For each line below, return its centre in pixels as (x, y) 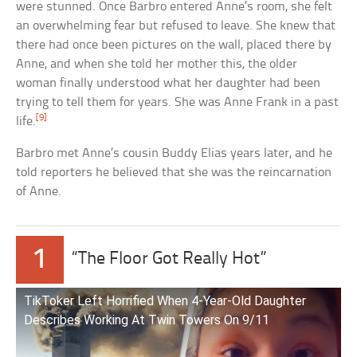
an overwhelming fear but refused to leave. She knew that (176, 25)
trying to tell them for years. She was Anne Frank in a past (178, 102)
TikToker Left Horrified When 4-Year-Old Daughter (165, 300)
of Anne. (39, 191)
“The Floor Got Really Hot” (170, 259)
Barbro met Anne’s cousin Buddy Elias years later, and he (175, 153)
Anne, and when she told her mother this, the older (157, 64)
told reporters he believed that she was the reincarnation (174, 172)
